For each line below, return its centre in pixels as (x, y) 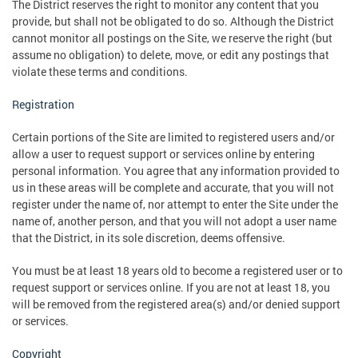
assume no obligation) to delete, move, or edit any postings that (171, 54)
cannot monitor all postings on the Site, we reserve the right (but (172, 38)
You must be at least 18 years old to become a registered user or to (177, 270)
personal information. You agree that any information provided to (176, 170)
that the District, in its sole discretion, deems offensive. (149, 237)
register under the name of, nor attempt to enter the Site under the (175, 204)
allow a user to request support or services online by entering (163, 153)
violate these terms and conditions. (100, 71)
